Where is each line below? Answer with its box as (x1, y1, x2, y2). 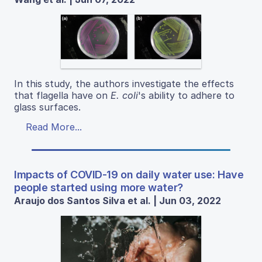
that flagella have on (14, 89, 111, 101)
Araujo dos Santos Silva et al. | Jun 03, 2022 (14, 194, 221, 206)
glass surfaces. (14, 101, 81, 113)
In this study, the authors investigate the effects (14, 77, 234, 89)
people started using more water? (14, 181, 183, 194)
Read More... (26, 120, 82, 133)
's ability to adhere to (138, 89, 235, 101)
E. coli (111, 89, 138, 101)
